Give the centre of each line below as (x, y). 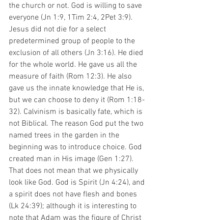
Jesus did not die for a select (58, 29)
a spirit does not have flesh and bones (74, 194)
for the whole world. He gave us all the (74, 65)
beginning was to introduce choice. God (76, 147)
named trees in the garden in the (65, 136)
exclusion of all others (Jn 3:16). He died (77, 53)
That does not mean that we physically (74, 171)
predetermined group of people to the (73, 41)
